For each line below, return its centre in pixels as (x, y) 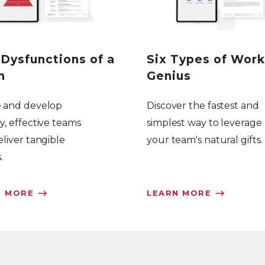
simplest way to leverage (204, 122)
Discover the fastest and (203, 105)
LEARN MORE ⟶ (186, 193)
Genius (169, 76)
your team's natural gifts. (205, 140)
